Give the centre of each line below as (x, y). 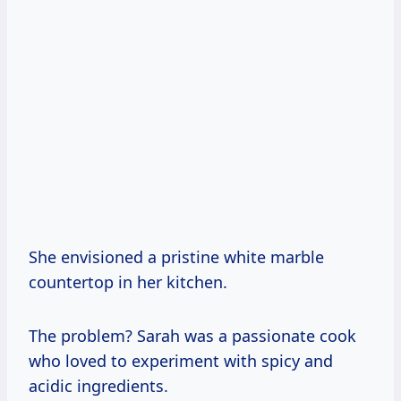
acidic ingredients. (98, 385)
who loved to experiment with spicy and (181, 360)
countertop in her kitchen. (128, 282)
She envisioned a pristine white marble (176, 256)
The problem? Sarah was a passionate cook (192, 335)
